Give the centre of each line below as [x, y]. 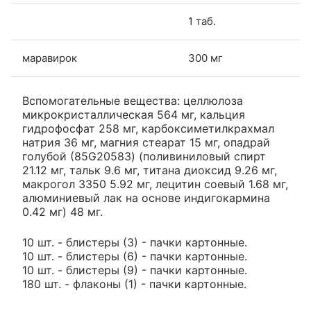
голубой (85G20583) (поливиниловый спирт [144, 156]
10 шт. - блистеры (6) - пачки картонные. [135, 256]
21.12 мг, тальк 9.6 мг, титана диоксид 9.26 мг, [150, 170]
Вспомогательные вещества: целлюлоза [133, 101]
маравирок [50, 58]
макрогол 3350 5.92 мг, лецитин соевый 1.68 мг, [155, 184]
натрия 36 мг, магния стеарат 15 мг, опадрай [146, 142]
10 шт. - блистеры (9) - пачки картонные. [135, 270]
